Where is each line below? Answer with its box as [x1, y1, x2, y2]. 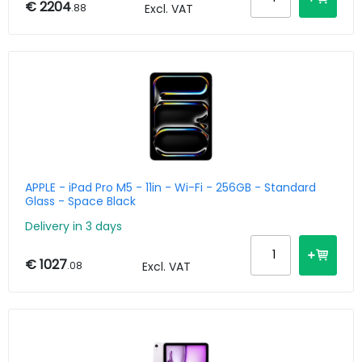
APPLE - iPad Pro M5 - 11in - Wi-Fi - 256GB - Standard [25, 179, 316, 196]
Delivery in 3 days [25, 217, 122, 234]
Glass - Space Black [25, 193, 136, 210]
